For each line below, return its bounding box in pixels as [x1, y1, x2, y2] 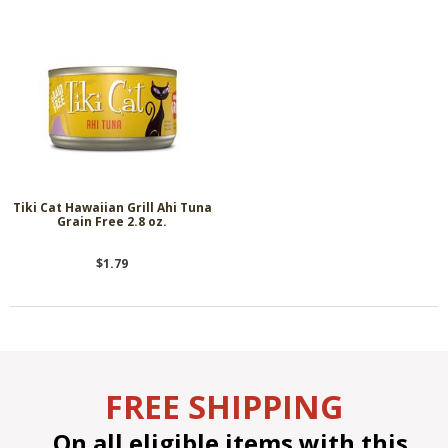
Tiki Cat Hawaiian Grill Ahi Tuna [12, 198, 212, 216]
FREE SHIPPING [105, 384, 343, 428]
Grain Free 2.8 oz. [57, 212, 167, 230]
